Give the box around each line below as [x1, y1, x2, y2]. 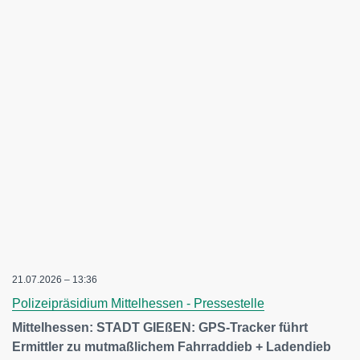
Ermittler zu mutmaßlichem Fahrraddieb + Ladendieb [12, 340, 331, 354]
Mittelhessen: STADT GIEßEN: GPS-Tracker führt [12, 321, 308, 334]
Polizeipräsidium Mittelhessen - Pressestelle [12, 297, 264, 310]
